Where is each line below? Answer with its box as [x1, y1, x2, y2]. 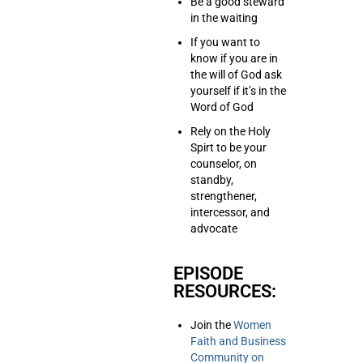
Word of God [190, 100, 254, 113]
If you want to [190, 36, 260, 49]
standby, [190, 173, 233, 186]
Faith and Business [190, 335, 286, 348]
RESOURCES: [173, 281, 276, 301]
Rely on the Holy [190, 125, 271, 138]
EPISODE [173, 263, 243, 284]
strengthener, [190, 190, 257, 203]
